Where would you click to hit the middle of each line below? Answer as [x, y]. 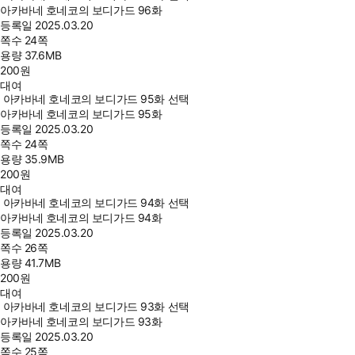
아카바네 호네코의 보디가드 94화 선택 [96, 202]
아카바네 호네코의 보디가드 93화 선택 [96, 306]
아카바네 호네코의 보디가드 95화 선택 [96, 99]
